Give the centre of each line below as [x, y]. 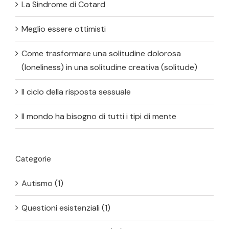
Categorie [33, 159]
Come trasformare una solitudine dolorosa [101, 54]
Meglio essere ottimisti [64, 29]
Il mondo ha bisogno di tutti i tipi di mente [99, 117]
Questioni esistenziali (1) [66, 208]
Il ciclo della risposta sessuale [76, 92]
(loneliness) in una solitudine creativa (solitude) [109, 67]
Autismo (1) [42, 184]
